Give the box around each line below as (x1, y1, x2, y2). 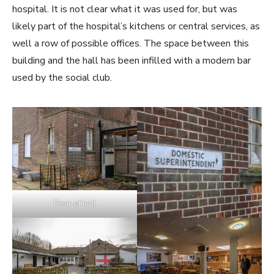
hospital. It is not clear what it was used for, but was (12, 2, 237, 17)
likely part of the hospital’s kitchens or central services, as (12, 20, 260, 34)
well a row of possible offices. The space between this (12, 37, 249, 51)
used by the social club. (12, 71, 112, 85)
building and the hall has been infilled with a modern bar (12, 54, 251, 68)
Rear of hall (53, 198, 96, 210)
